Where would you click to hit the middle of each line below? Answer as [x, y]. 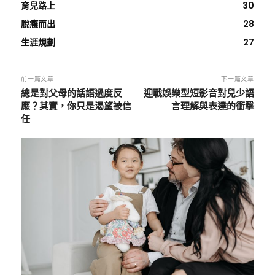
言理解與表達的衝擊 [212, 106]
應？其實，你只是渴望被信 [76, 106]
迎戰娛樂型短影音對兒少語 [199, 93]
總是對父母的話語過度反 [72, 93]
